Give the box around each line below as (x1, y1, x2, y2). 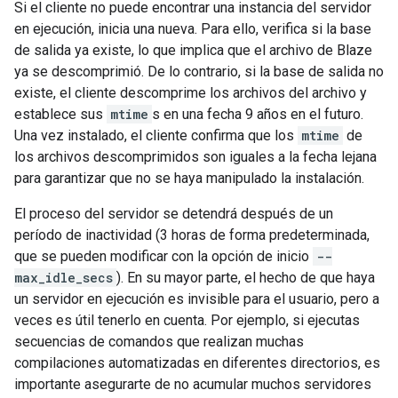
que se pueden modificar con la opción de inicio (14, 248, 313, 265)
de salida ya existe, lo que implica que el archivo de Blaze (14, 42, 372, 59)
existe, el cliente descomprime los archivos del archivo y (14, 84, 367, 101)
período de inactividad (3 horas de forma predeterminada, (14, 227, 370, 243)
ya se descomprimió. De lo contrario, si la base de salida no (14, 63, 384, 80)
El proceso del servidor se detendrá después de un (14, 205, 333, 222)
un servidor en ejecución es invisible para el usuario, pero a (14, 291, 379, 307)
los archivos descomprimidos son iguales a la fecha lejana (14, 148, 377, 165)
